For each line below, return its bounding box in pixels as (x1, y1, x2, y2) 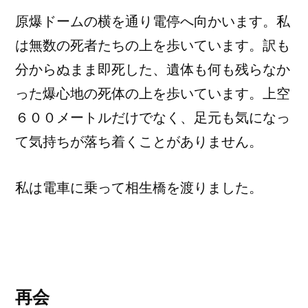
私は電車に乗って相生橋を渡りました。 (15, 179, 263, 196)
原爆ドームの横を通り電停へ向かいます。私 (15, 13, 290, 30)
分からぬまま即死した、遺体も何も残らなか (15, 61, 290, 78)
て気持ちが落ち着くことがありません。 (15, 133, 263, 150)
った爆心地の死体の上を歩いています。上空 (15, 85, 290, 102)
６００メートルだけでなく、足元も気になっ (15, 109, 290, 126)
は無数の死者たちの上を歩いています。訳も (15, 37, 290, 54)
